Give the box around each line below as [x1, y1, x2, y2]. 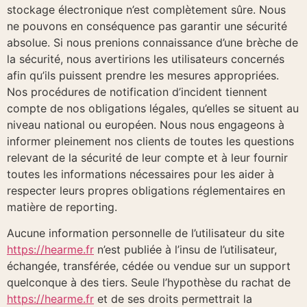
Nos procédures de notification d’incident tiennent [7, 85, 267, 99]
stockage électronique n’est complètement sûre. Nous [7, 3, 286, 17]
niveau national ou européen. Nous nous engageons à [7, 118, 284, 132]
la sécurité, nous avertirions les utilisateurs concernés [7, 52, 284, 66]
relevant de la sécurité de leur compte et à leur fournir [7, 151, 288, 165]
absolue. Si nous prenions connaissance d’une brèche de [7, 36, 298, 50]
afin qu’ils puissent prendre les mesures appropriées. [7, 69, 279, 83]
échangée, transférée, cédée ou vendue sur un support [7, 259, 291, 273]
